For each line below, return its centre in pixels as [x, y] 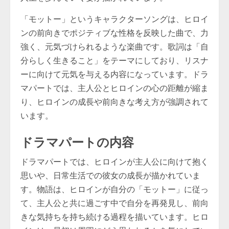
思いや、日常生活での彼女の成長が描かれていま [110, 176]
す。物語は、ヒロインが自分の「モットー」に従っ [114, 189]
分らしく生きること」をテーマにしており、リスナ [114, 61]
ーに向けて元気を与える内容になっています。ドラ [114, 74]
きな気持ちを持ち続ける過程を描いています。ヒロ [114, 217]
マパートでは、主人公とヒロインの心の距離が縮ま [114, 88]
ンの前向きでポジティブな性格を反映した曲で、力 [114, 33]
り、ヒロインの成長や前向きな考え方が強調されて [114, 102]
